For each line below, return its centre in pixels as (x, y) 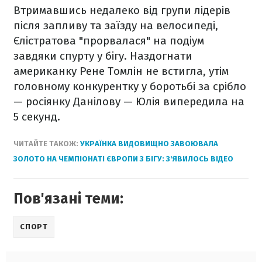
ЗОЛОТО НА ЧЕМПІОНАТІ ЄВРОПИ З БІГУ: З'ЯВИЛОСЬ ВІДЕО (123, 159)
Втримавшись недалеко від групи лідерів (122, 11)
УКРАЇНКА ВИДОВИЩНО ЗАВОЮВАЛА (149, 144)
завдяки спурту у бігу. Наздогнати (103, 56)
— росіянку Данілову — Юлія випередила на (129, 102)
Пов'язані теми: (68, 199)
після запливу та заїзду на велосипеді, (116, 26)
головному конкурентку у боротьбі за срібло (130, 87)
